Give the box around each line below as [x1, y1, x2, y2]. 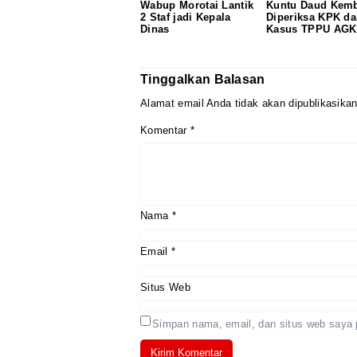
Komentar [140, 124, 190, 136]
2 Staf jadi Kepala [140, 11, 231, 24]
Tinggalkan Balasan [140, 72, 265, 86]
